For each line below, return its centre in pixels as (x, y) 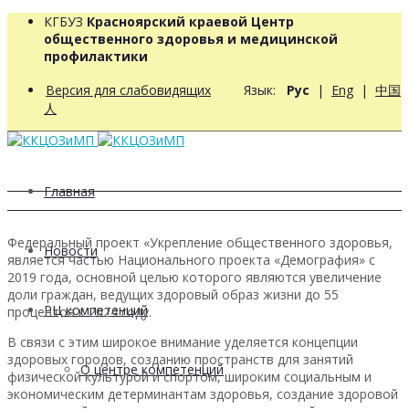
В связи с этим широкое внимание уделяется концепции (183, 341)
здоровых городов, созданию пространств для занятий (180, 359)
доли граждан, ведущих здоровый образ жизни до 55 (173, 294)
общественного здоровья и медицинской (191, 39)
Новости (71, 251)
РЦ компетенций (96, 310)
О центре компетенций (152, 369)
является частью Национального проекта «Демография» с (191, 259)
